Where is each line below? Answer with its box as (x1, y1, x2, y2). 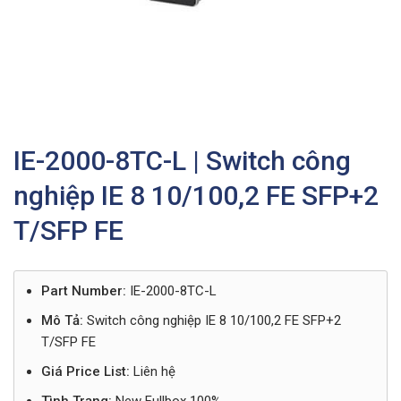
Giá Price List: (40, 363, 130, 380)
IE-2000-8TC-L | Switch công (13, 145, 351, 176)
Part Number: (40, 283, 126, 299)
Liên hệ (129, 363, 175, 380)
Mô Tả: (40, 312, 83, 328)
